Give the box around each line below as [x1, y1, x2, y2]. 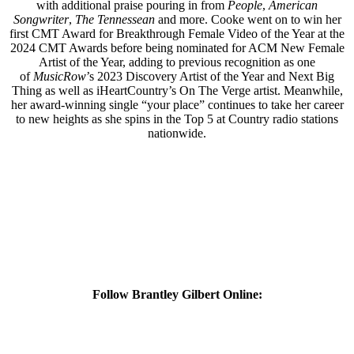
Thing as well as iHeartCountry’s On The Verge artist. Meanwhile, [11, 83, 343, 97]
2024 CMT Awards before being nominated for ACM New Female [9, 40, 345, 55]
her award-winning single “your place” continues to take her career [10, 97, 344, 111]
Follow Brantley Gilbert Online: [92, 287, 262, 301]
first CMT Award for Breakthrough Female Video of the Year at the [9, 26, 345, 40]
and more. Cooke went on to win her [154, 12, 341, 26]
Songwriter [13, 12, 69, 26]
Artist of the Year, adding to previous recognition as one [39, 55, 315, 69]
